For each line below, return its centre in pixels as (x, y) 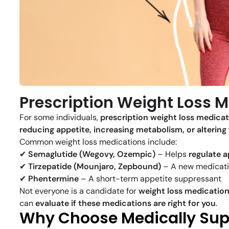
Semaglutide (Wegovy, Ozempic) (92, 154)
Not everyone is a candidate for (79, 191)
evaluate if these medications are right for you (125, 203)
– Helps (172, 154)
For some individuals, (60, 118)
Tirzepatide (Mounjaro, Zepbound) (95, 167)
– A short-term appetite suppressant (150, 179)
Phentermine (53, 179)
